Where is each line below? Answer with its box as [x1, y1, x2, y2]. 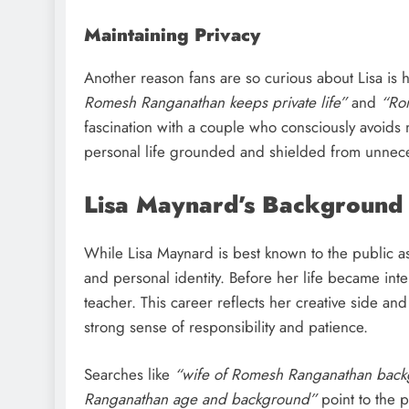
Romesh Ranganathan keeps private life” [84, 91, 347, 114]
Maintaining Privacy [84, 22, 260, 48]
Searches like [84, 363, 174, 386]
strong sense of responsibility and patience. [84, 315, 368, 338]
